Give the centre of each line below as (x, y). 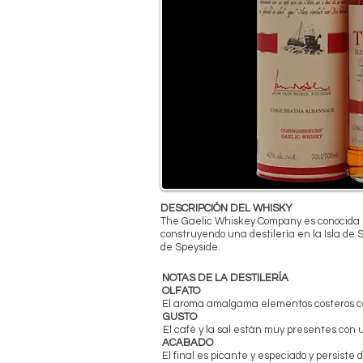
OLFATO (181, 290)
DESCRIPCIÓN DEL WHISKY (226, 208)
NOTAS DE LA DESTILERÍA (225, 278)
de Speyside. (190, 247)
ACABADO (188, 342)
